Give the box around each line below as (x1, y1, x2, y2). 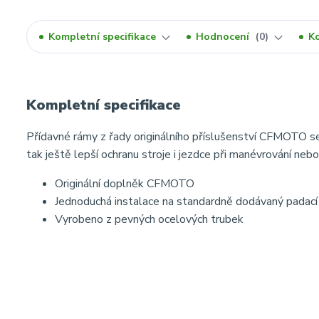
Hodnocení (196, 30, 252, 43)
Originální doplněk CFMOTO (55, 176, 194, 192)
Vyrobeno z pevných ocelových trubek (55, 211, 244, 227)
